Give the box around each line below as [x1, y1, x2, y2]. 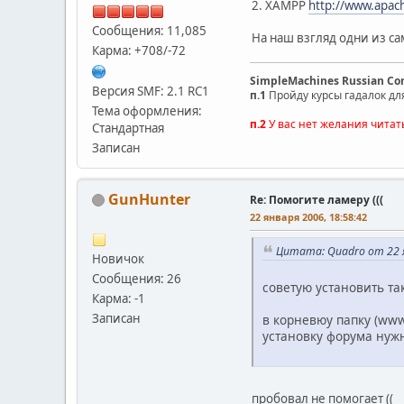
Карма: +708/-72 [92, 41, 186, 59]
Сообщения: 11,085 [92, 22, 207, 39]
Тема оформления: [92, 102, 202, 119]
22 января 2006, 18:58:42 [250, 209, 367, 224]
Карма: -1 [92, 289, 145, 307]
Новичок [92, 250, 144, 267]
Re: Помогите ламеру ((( [250, 191, 383, 207]
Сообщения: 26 [92, 270, 181, 287]
